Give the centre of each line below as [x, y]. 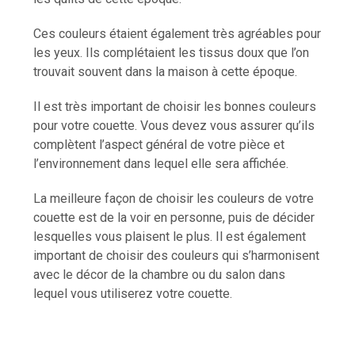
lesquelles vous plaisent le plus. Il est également [170, 237]
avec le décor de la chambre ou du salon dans [160, 275]
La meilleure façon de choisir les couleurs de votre [174, 199]
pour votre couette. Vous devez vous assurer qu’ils [174, 126]
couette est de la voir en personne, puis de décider [174, 218]
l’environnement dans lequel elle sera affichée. [161, 164]
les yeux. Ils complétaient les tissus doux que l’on [172, 53]
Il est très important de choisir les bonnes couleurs [175, 107]
